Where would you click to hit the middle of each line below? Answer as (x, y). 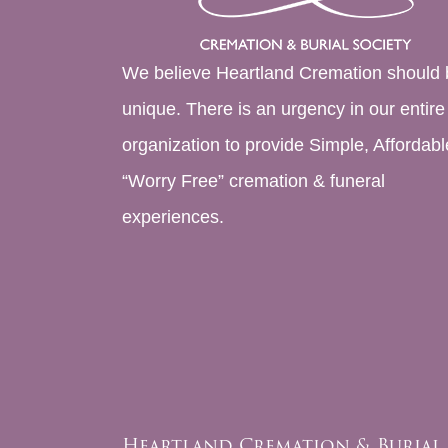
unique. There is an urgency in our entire (283, 108)
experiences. (173, 216)
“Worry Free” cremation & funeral (253, 180)
